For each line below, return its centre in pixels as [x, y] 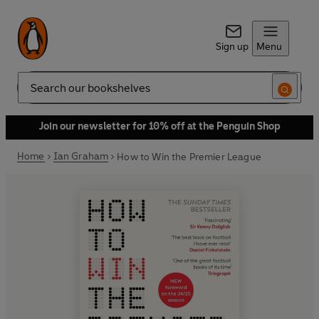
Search [33, 93]
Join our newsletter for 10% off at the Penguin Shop [159, 126]
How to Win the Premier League [189, 157]
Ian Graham [81, 156]
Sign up [232, 47]
